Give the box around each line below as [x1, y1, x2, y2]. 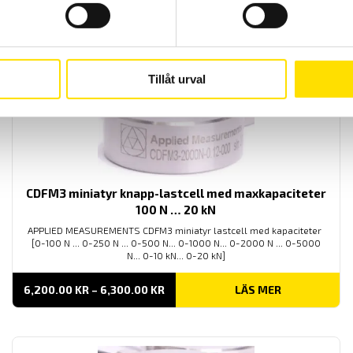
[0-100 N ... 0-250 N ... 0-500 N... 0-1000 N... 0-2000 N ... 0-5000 [31, 236, 321, 248]
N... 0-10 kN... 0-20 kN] [126, 249, 225, 261]
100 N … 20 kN [136, 202, 217, 217]
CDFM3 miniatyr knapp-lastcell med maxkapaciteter [25, 185, 326, 200]
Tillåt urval [147, 72, 206, 86]
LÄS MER [234, 282, 281, 296]
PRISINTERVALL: [163, 281, 250, 295]
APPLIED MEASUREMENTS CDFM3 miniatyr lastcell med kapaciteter [28, 224, 325, 236]
